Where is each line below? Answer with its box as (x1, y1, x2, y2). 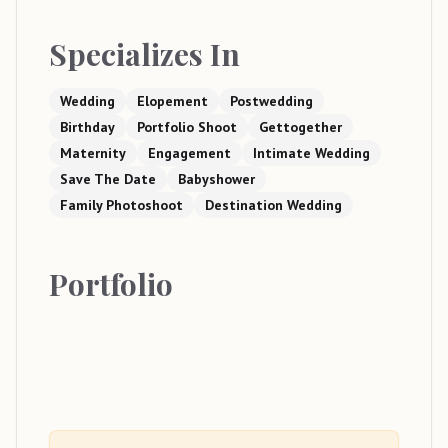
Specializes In (49, 34, 240, 75)
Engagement (148, 144, 231, 163)
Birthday (60, 118, 115, 137)
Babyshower (178, 170, 255, 189)
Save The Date (60, 170, 156, 189)
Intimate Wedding (253, 144, 370, 163)
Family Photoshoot (60, 196, 183, 215)
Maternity (60, 144, 126, 163)
